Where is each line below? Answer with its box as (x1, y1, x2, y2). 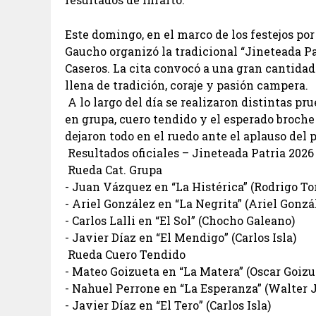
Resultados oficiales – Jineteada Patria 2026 (65, 145, 314, 161)
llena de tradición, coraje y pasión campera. (65, 78, 308, 93)
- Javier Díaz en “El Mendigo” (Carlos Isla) (65, 230, 299, 245)
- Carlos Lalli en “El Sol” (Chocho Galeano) (65, 213, 298, 229)
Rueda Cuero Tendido (65, 247, 188, 262)
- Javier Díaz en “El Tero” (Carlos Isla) (65, 298, 274, 313)
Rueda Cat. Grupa (65, 162, 165, 178)
